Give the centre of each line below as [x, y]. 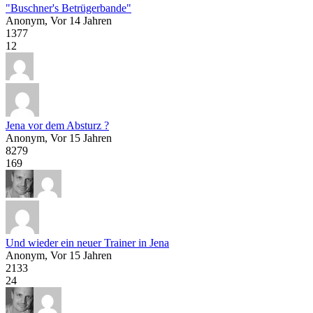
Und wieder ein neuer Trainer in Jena [87, 242]
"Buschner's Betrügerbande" [68, 8]
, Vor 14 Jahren [78, 20]
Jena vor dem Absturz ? [57, 125]
